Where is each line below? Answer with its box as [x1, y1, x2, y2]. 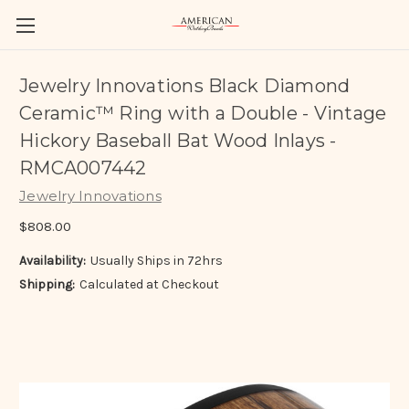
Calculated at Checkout [79, 276, 219, 292]
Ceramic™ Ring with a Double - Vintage [19, 102, 387, 125]
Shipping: [19, 276, 75, 292]
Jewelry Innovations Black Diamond [19, 75, 351, 98]
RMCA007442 [19, 157, 147, 180]
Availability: [19, 252, 86, 268]
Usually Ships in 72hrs [89, 252, 223, 268]
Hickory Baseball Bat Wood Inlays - [19, 130, 337, 152]
